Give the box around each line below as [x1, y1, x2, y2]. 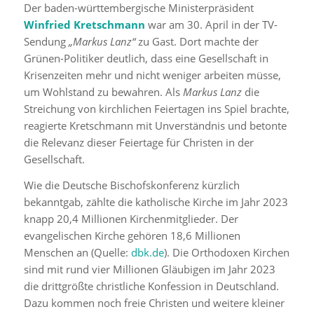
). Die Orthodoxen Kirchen [163, 245, 289, 259]
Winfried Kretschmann [23, 17, 145, 32]
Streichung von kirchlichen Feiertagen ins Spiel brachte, [23, 101, 289, 116]
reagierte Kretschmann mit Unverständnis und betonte [23, 118, 287, 132]
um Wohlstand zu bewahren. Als [23, 84, 183, 99]
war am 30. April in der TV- [144, 17, 278, 32]
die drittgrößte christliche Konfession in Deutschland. [23, 278, 279, 293]
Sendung [23, 34, 69, 48]
